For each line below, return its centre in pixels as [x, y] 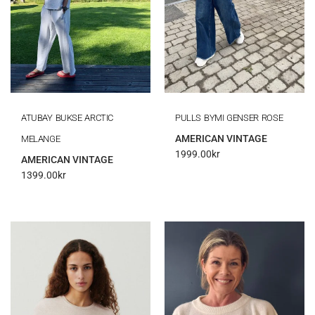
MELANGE [41, 139]
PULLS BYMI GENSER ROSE [229, 118]
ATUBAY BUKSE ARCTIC [67, 118]
